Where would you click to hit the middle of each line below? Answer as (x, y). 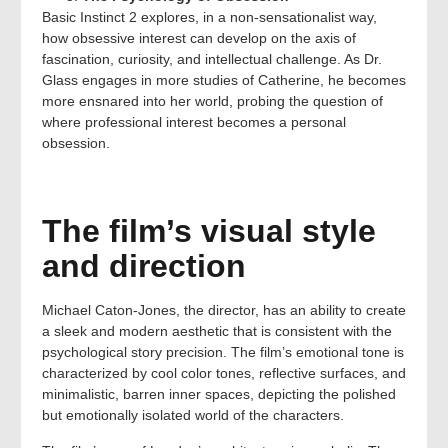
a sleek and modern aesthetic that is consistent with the (217, 331)
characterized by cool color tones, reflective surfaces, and (224, 373)
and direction (144, 266)
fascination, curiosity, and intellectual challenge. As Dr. (212, 58)
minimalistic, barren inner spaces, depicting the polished (219, 394)
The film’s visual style (209, 231)
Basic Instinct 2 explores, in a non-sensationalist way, (209, 16)
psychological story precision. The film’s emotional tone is (223, 352)
